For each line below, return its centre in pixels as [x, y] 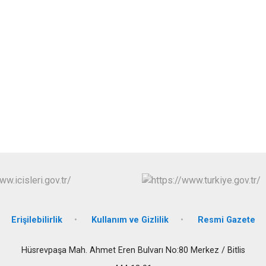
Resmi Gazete [226, 220]
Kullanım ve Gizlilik [130, 220]
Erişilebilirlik [37, 220]
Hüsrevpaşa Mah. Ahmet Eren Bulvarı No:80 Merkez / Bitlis [133, 250]
